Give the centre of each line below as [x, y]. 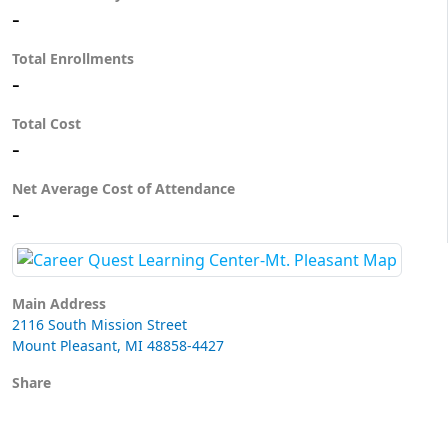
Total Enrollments [73, 58]
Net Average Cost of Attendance [125, 188]
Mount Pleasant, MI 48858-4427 [118, 345]
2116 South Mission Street [99, 324]
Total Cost [46, 123]
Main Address [59, 303]
